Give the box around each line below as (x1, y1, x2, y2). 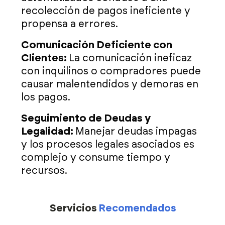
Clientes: (21, 53, 69, 64)
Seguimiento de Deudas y (21, 114, 151, 124)
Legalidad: (21, 127, 75, 137)
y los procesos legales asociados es (21, 140, 194, 150)
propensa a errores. (21, 19, 118, 30)
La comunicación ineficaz (69, 53, 192, 64)
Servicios (49, 203, 96, 214)
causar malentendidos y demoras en (21, 79, 198, 90)
